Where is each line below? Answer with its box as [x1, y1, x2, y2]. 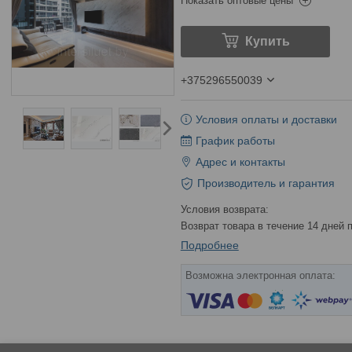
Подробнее [180, 239, 239, 251]
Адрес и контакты [195, 156, 285, 168]
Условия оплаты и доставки [195, 113, 337, 126]
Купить [244, 35, 290, 48]
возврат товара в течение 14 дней [187, 220, 347, 232]
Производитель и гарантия [196, 177, 335, 189]
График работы [195, 134, 275, 147]
